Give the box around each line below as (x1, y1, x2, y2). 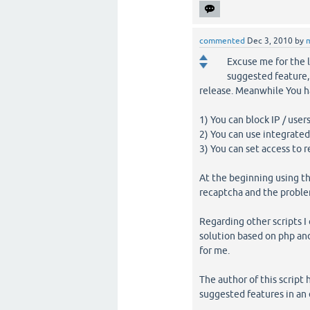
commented (199, 36, 245, 46)
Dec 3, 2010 (247, 36, 293, 46)
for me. (199, 245, 230, 256)
